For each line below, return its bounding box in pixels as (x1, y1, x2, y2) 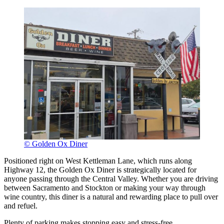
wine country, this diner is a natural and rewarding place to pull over (4, 192, 218, 201)
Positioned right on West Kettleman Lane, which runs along (4, 156, 192, 165)
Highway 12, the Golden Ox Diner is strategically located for (4, 165, 196, 174)
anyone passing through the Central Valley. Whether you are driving (4, 174, 218, 183)
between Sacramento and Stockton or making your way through (4, 183, 205, 192)
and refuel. (4, 201, 37, 210)
